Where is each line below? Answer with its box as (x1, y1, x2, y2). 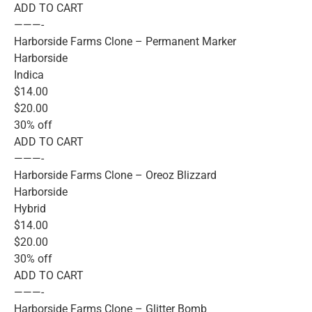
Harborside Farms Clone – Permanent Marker (14, 35, 236, 49)
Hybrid (14, 202, 46, 216)
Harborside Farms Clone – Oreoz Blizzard (14, 169, 217, 182)
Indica (14, 68, 44, 82)
